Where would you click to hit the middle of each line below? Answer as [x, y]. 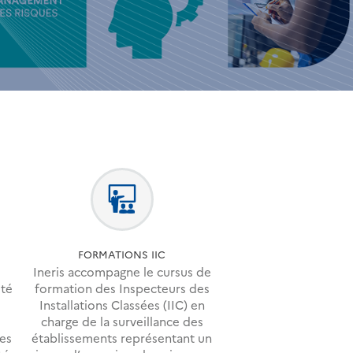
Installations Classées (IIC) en [122, 305]
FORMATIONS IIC [122, 253]
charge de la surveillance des [122, 321]
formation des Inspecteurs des [122, 288]
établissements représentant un [122, 338]
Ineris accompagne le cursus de [122, 272]
